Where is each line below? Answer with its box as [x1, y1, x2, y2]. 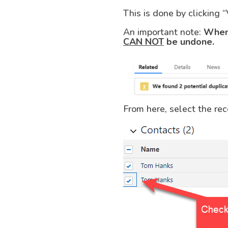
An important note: [123, 26, 204, 39]
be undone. [163, 36, 214, 48]
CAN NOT [123, 36, 164, 48]
